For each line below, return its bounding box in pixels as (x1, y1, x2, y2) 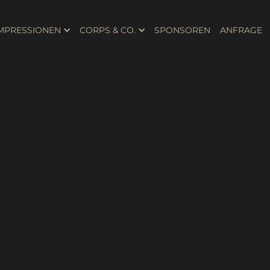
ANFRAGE (220, 25, 262, 36)
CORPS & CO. (80, 25, 136, 36)
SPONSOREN (154, 25, 210, 36)
